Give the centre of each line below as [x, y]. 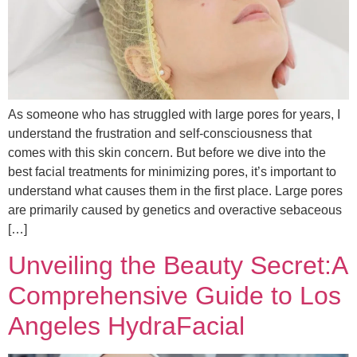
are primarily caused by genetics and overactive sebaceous [175, 210]
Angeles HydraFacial [126, 326]
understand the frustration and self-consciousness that [160, 133]
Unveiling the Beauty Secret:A [177, 266]
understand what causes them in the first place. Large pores [175, 190]
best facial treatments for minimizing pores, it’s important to [172, 171]
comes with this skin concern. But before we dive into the [167, 152]
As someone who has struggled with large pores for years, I [174, 114]
